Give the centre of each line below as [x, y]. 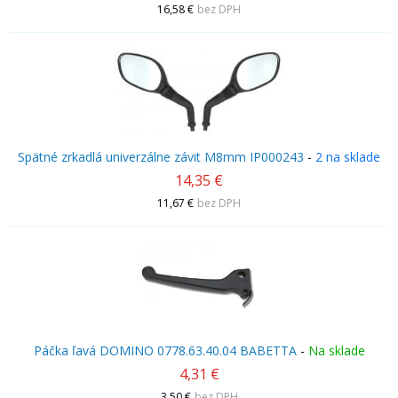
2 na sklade [348, 157]
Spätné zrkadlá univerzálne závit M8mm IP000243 [161, 157]
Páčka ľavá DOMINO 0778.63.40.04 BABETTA [165, 350]
